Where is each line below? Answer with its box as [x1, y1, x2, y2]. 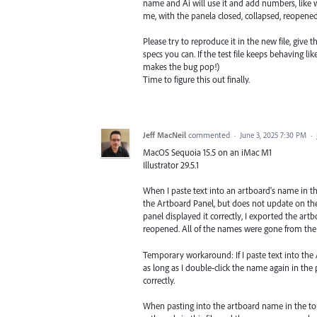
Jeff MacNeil [143, 129, 186, 141]
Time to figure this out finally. [143, 74, 250, 86]
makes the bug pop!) [143, 61, 219, 73]
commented [188, 129, 232, 141]
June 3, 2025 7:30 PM [240, 130, 306, 141]
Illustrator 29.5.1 [143, 159, 199, 171]
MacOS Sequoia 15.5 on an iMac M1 [143, 146, 272, 158]
